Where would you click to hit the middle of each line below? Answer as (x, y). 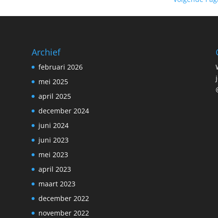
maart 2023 (57, 183)
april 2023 (54, 169)
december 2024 (64, 110)
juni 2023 (53, 140)
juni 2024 (53, 125)
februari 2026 (60, 67)
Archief (46, 52)
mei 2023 (53, 154)
